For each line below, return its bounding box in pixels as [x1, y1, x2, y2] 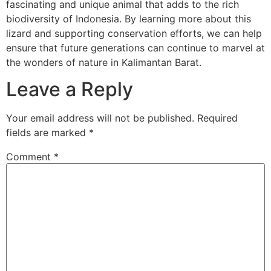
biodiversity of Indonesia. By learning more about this [6, 12, 251, 25]
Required [197, 112, 238, 125]
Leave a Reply [6, 77, 133, 102]
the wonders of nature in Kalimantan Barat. [6, 56, 201, 68]
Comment [6, 151, 54, 163]
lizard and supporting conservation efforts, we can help [6, 27, 262, 39]
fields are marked [6, 126, 89, 139]
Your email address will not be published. [6, 112, 194, 125]
